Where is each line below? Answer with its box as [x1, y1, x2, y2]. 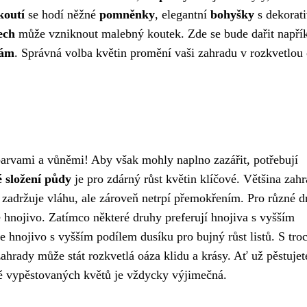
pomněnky [99, 8, 155, 21]
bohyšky [210, 8, 254, 21]
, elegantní [155, 8, 210, 21]
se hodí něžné [25, 8, 99, 21]
